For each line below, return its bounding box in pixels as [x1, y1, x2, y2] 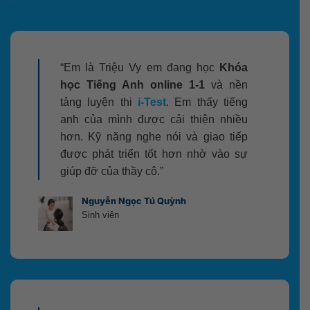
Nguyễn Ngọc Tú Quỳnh [81, 196, 186, 207]
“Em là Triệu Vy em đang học [60, 62, 219, 74]
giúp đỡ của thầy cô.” [60, 165, 163, 178]
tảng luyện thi [60, 96, 138, 109]
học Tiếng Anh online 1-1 [60, 79, 205, 91]
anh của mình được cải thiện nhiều [60, 113, 248, 126]
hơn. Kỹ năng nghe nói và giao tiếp [60, 131, 248, 143]
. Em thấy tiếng [166, 96, 248, 109]
